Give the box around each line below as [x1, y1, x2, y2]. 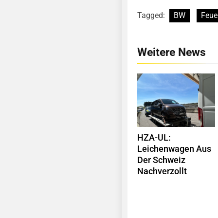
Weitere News [137, 45, 206, 59]
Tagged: [137, 11, 167, 20]
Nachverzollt [137, 166, 187, 177]
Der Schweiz [137, 155, 185, 165]
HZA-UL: [137, 133, 171, 143]
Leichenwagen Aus [137, 144, 211, 154]
